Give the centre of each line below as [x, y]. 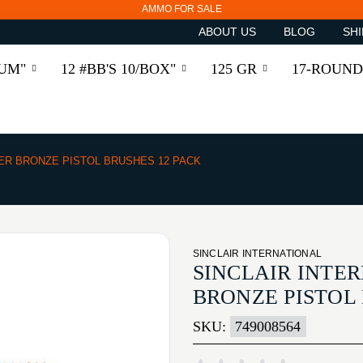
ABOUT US [227, 32]
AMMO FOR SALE [181, 9]
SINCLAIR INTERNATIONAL [257, 254]
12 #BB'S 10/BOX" [119, 68]
